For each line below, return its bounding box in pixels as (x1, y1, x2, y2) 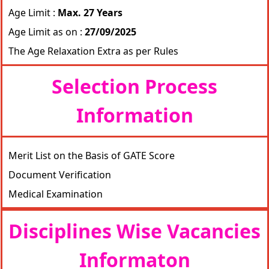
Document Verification (8, 168, 111, 181)
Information (76, 102, 193, 128)
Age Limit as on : (8, 25, 85, 38)
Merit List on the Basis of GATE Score (8, 149, 175, 162)
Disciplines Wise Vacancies (8, 218, 261, 244)
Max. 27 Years (55, 6, 122, 19)
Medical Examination (8, 187, 103, 201)
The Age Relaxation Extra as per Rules (8, 44, 178, 58)
